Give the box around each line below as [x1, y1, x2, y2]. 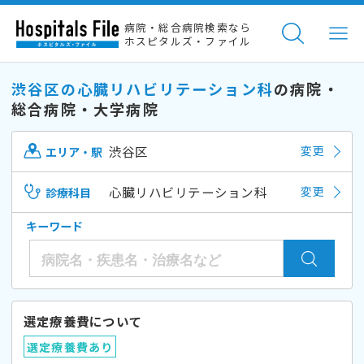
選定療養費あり [26, 338, 114, 355]
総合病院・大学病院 [11, 97, 159, 119]
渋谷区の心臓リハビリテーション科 [11, 77, 275, 99]
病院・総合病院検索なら [123, 19, 252, 36]
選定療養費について [24, 311, 143, 330]
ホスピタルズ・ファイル [123, 33, 252, 50]
